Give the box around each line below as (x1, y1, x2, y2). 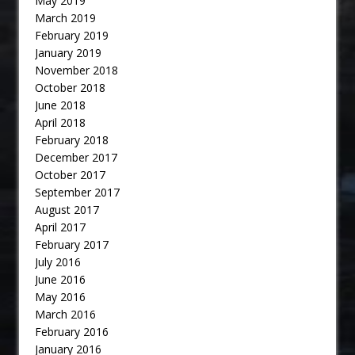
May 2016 (35, 289, 86, 305)
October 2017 (35, 167, 105, 183)
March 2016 (35, 307, 96, 323)
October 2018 (35, 80, 105, 96)
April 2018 (35, 115, 86, 131)
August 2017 (35, 202, 99, 218)
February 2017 (35, 237, 109, 253)
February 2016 (35, 324, 109, 340)
